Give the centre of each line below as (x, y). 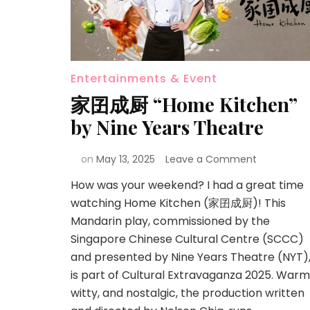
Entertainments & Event (144, 78)
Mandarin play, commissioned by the (170, 221)
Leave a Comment (211, 159)
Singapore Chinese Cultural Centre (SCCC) (187, 239)
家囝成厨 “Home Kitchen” (184, 104)
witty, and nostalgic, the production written (188, 293)
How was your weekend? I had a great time (187, 185)
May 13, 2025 (126, 159)
